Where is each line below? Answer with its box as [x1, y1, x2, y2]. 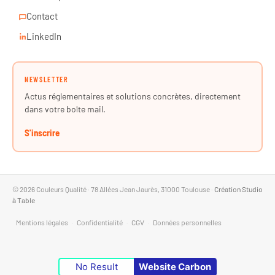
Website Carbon [138, 261, 211, 273]
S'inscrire [25, 127, 60, 139]
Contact [26, 10, 58, 22]
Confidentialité [77, 217, 123, 227]
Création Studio [214, 185, 263, 194]
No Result [76, 261, 118, 273]
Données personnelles [153, 217, 222, 227]
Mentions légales [16, 217, 68, 227]
